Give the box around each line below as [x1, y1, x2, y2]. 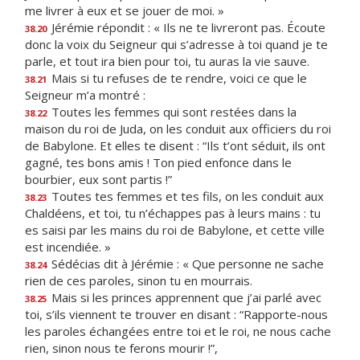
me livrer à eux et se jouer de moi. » [25, 2, 224, 18]
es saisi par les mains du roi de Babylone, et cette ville [25, 222, 325, 238]
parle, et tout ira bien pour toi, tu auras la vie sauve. [25, 53, 309, 69]
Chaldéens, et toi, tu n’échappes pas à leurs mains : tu [25, 205, 321, 221]
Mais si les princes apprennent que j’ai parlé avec [48, 289, 321, 305]
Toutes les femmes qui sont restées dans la [48, 104, 297, 120]
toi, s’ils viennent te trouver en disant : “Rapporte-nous [25, 306, 328, 322]
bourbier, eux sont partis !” [25, 171, 172, 187]
